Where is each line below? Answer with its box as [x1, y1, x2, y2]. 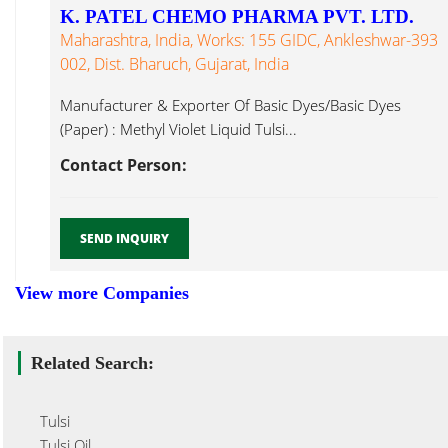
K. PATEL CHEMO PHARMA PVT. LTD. [60, 6, 414, 27]
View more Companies [15, 283, 189, 303]
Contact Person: [60, 154, 187, 176]
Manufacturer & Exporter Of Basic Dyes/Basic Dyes [60, 95, 401, 115]
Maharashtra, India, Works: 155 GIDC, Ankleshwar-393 [60, 29, 438, 51]
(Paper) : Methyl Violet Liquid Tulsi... [60, 119, 297, 139]
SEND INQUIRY [80, 230, 169, 247]
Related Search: [31, 353, 154, 373]
